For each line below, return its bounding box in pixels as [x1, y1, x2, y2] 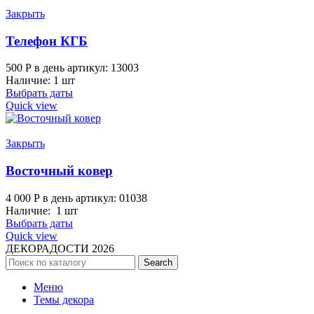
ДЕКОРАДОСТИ [6, 242, 92, 254]
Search [144, 257, 172, 268]
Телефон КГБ [6, 33, 88, 48]
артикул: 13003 [67, 62, 139, 74]
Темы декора [34, 293, 94, 306]
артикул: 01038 [76, 191, 147, 204]
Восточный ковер [6, 163, 113, 179]
